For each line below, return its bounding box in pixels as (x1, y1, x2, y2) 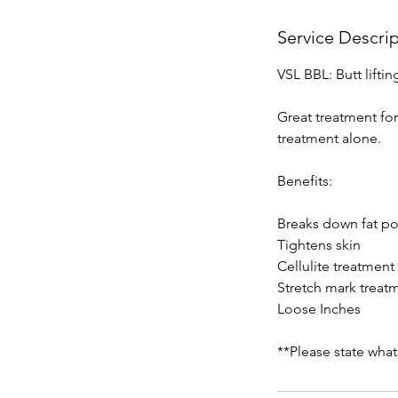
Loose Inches (277, 300, 361, 317)
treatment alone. (277, 130, 381, 147)
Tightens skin (277, 236, 361, 253)
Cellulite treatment (277, 258, 394, 275)
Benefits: (277, 172, 332, 189)
